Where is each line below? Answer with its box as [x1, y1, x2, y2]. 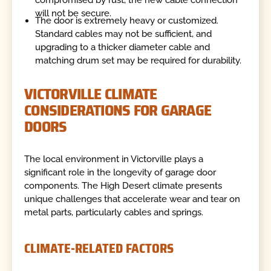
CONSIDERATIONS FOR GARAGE [24, 98, 212, 123]
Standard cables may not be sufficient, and [35, 28, 212, 39]
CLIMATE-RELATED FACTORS [24, 238, 174, 259]
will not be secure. [35, 8, 112, 19]
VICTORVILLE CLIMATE [24, 82, 157, 106]
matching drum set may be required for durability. [35, 54, 242, 66]
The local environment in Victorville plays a [24, 153, 204, 165]
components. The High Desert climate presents [24, 180, 223, 191]
